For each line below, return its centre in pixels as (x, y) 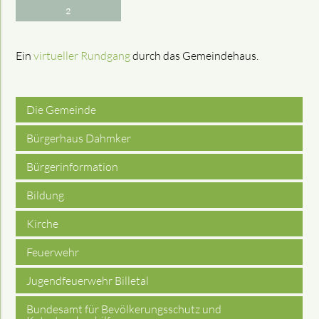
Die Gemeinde (62, 109)
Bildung (46, 195)
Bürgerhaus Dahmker (79, 138)
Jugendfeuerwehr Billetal (88, 280)
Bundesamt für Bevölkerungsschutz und (124, 309)
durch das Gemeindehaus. (195, 55)
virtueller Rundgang (82, 55)
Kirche (43, 223)
